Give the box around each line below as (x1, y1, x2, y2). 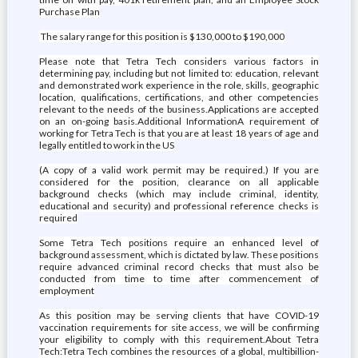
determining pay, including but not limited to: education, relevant (38, 67, 320, 79)
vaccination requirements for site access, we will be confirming (38, 321, 320, 333)
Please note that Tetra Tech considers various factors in (38, 55, 320, 67)
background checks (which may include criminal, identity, (38, 188, 320, 200)
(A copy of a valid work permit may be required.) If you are (38, 164, 320, 176)
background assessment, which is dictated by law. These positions (38, 249, 320, 261)
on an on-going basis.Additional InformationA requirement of (38, 115, 320, 127)
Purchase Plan (38, 6, 100, 18)
